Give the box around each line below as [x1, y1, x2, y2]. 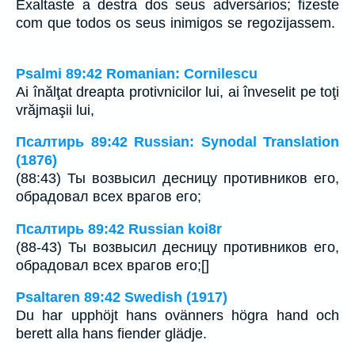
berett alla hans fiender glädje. [16, 326, 207, 342]
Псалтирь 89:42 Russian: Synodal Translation [16, 134, 339, 151]
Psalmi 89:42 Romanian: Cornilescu [16, 65, 258, 82]
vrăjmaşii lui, [16, 101, 94, 118]
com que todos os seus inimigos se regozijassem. [16, 15, 339, 31]
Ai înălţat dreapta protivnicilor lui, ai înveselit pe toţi [16, 83, 339, 100]
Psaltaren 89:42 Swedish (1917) [16, 289, 227, 306]
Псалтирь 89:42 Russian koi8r [16, 220, 222, 237]
